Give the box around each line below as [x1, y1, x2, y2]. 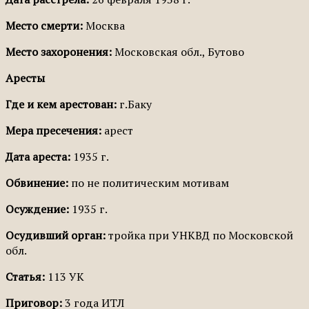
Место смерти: [6, 17, 83, 33]
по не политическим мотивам [68, 175, 229, 190]
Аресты [6, 70, 45, 86]
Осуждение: [6, 201, 69, 217]
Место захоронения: [6, 43, 112, 59]
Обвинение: [6, 175, 68, 190]
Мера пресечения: [6, 122, 101, 138]
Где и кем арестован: [6, 96, 117, 112]
